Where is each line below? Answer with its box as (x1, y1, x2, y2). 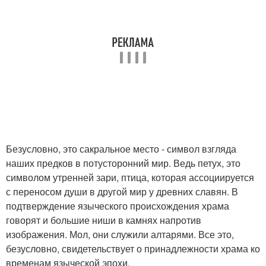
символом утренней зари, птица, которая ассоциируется (6, 170, 254, 184)
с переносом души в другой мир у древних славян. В (6, 184, 238, 198)
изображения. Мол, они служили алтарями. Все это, (6, 227, 234, 241)
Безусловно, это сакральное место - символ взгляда (6, 141, 236, 156)
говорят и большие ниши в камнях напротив (6, 213, 201, 227)
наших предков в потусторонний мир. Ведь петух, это (6, 156, 240, 170)
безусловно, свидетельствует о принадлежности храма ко (6, 241, 260, 255)
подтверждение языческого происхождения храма (6, 198, 229, 213)
